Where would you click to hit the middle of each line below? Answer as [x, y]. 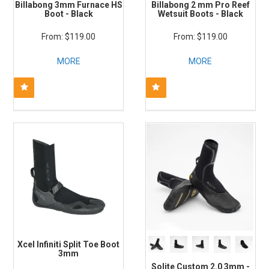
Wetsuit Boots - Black [200, 14]
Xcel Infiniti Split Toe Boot [69, 244]
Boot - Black [68, 14]
